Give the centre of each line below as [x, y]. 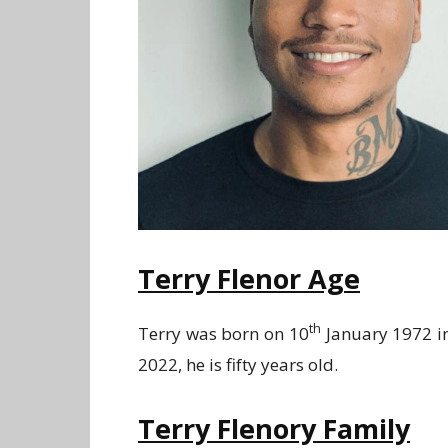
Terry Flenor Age [249, 278]
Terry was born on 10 [223, 333]
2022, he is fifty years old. [238, 364]
